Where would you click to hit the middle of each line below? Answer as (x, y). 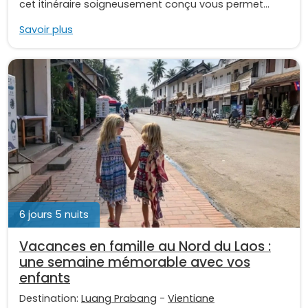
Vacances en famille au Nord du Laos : (145, 247)
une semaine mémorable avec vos (135, 263)
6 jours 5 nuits (54, 215)
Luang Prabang (119, 299)
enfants (45, 278)
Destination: (50, 299)
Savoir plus (46, 29)
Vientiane (191, 299)
